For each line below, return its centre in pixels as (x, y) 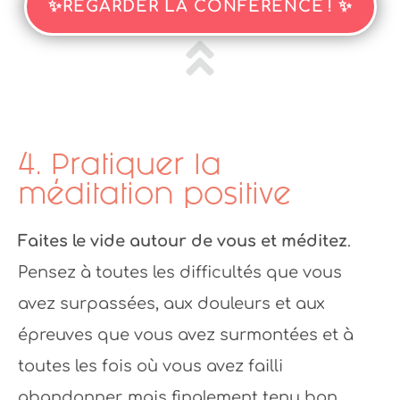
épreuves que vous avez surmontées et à (186, 335)
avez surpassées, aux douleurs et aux (171, 304)
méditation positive (154, 194)
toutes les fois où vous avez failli (150, 367)
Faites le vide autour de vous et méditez (183, 242)
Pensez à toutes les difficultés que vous (180, 273)
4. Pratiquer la (120, 164)
